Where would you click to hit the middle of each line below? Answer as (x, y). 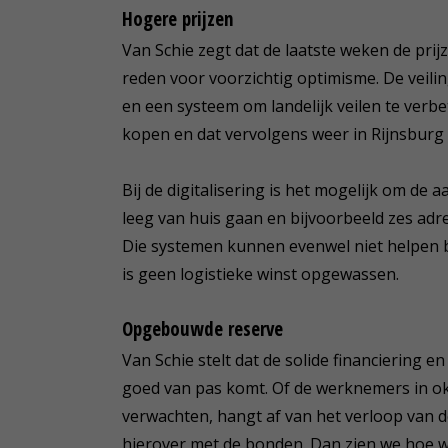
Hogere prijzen (177, 18)
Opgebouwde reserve (202, 328)
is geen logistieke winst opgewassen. (260, 273)
